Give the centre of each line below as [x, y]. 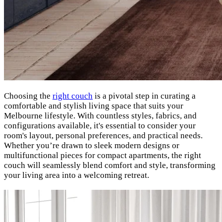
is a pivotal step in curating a [144, 96]
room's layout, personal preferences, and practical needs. [103, 136]
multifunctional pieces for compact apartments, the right [103, 156]
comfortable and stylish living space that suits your [94, 106]
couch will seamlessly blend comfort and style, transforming [110, 166]
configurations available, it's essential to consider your [100, 126]
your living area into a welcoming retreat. [77, 175]
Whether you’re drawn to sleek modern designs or [92, 146]
